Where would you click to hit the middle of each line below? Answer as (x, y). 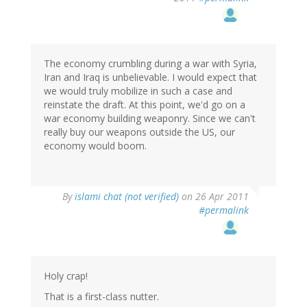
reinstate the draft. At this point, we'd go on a (145, 104)
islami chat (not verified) (127, 196)
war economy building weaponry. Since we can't (150, 118)
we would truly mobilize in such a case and (138, 90)
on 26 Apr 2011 (214, 196)
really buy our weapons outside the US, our (139, 132)
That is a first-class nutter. (101, 296)
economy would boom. (95, 145)
